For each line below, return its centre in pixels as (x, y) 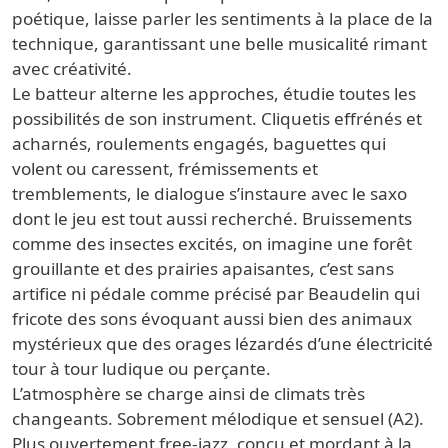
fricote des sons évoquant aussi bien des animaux (212, 319)
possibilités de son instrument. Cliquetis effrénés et (217, 119)
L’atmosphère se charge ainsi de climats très (188, 394)
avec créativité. (72, 69)
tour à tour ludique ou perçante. (141, 369)
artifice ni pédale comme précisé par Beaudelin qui (216, 294)
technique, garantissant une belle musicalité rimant (219, 44)
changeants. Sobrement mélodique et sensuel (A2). (218, 419)
